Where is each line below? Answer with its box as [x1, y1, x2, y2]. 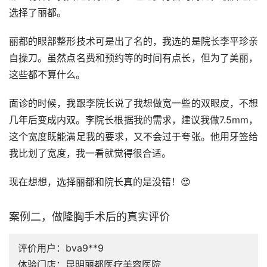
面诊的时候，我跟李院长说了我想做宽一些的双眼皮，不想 [9, 97, 258, 110]
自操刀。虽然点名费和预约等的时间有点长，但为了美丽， [9, 52, 258, 64]
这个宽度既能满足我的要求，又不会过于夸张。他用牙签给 [9, 131, 258, 143]
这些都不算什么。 [9, 69, 85, 81]
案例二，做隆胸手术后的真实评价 [9, 210, 170, 223]
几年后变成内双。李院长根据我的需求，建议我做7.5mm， [9, 114, 258, 126]
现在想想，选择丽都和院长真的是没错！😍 [9, 176, 191, 188]
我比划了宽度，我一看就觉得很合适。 [9, 147, 171, 160]
